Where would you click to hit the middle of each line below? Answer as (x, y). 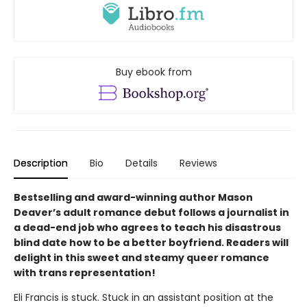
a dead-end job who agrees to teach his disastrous (147, 227)
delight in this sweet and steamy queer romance (142, 257)
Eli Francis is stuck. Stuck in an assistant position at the (144, 297)
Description (41, 163)
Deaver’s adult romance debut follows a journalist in (151, 212)
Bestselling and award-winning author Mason (133, 197)
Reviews (198, 163)
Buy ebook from (153, 72)
